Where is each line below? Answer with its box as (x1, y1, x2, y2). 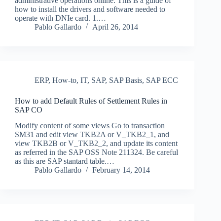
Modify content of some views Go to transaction (15, 121, 165, 130)
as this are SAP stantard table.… (15, 157, 114, 166)
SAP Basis (109, 75, 142, 84)
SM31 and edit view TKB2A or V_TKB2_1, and (15, 130, 169, 139)
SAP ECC (146, 75, 178, 84)
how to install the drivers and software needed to (15, 4, 165, 13)
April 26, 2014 (92, 22, 138, 31)
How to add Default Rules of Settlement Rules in (15, 96, 167, 105)
